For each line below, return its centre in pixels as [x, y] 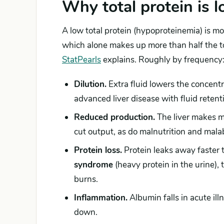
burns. [86, 179]
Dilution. [90, 84]
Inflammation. [101, 198]
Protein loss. [98, 150]
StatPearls [81, 60]
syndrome [93, 165]
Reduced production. [114, 117]
